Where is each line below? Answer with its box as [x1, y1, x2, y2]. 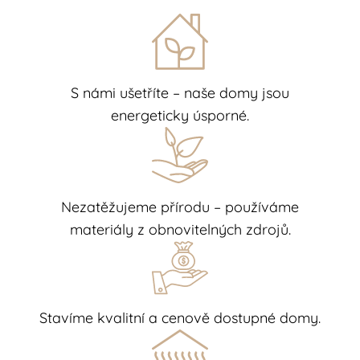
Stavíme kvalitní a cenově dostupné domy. [39, 309, 321, 327]
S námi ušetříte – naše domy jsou [71, 84, 289, 102]
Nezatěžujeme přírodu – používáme [61, 198, 299, 216]
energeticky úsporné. [111, 106, 249, 125]
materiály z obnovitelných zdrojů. [69, 220, 291, 239]
